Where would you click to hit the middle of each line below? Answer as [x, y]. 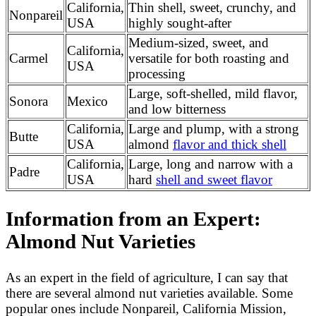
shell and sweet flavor [214, 180]
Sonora [29, 102]
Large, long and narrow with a [211, 164]
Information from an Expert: [133, 219]
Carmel [29, 59]
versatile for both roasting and [209, 59]
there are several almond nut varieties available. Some [149, 293]
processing [157, 74]
